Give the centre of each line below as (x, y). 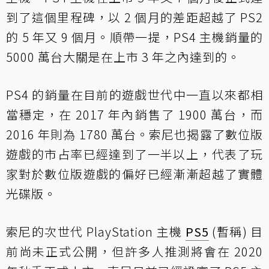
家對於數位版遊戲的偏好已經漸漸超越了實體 (134, 174)
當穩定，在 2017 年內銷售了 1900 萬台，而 (134, 114)
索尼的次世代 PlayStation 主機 (96, 231)
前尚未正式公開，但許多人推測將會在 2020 (134, 251)
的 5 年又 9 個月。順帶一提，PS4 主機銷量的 (134, 37)
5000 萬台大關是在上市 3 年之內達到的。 (123, 57)
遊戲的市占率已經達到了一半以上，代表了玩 (134, 154)
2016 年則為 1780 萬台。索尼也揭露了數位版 (134, 134)
